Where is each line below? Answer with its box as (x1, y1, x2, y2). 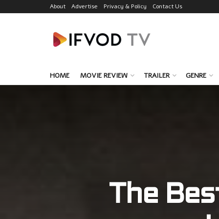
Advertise (71, 2, 98, 10)
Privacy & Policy (104, 2, 147, 10)
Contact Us (153, 2, 182, 10)
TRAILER (144, 71, 170, 80)
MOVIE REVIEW (80, 71, 128, 80)
